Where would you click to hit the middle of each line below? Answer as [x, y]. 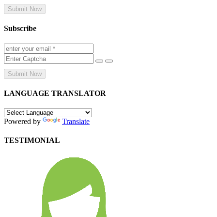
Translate [76, 122]
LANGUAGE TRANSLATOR [55, 93]
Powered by [23, 122]
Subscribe [20, 29]
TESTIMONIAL [32, 140]
